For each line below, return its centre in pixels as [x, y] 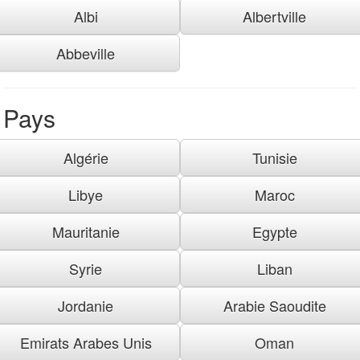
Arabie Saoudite [274, 305]
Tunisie [274, 157]
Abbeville [86, 53]
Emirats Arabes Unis [86, 342]
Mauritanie [86, 231]
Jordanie [86, 305]
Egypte [274, 231]
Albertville [274, 16]
